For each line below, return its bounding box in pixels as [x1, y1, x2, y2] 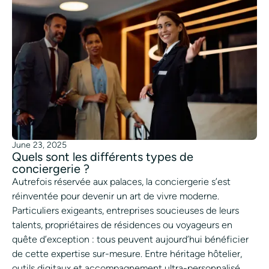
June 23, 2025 [12, 139, 67, 150]
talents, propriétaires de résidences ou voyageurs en [12, 219, 232, 231]
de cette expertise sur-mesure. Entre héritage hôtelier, [12, 247, 242, 259]
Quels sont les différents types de [12, 149, 193, 164]
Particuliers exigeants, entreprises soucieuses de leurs [12, 204, 239, 216]
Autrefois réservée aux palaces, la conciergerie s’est [12, 175, 231, 187]
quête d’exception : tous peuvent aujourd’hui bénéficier [12, 233, 249, 245]
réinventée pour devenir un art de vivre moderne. [12, 190, 219, 202]
